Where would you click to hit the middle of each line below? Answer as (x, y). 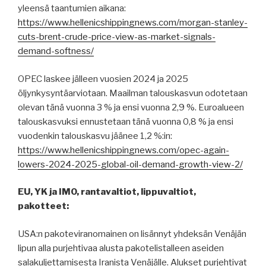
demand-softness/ (56, 51)
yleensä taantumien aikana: (72, 9)
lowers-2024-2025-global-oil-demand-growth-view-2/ (130, 164)
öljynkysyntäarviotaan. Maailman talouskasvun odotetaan (133, 93)
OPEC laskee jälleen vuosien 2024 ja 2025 (103, 79)
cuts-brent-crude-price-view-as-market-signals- (117, 37)
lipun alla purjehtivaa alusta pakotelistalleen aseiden (121, 248)
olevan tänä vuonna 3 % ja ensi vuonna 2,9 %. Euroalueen (131, 107)
